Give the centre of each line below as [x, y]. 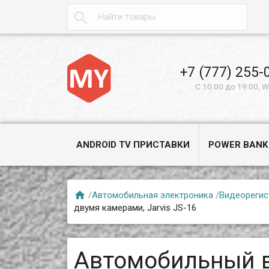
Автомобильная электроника [153, 195]
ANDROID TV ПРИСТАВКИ [133, 145]
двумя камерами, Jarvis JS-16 [135, 207]
